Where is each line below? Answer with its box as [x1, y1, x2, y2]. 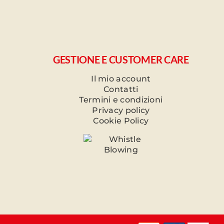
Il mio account [91, 73, 151, 83]
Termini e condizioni [79, 94, 163, 104]
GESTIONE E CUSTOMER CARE [52, 53, 189, 65]
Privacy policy [92, 105, 150, 115]
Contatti [103, 84, 138, 94]
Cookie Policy [93, 115, 149, 125]
